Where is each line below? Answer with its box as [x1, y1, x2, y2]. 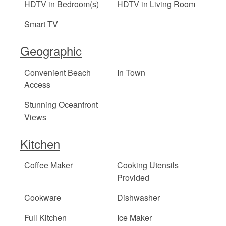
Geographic [20, 42, 82, 60]
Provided [117, 172, 150, 184]
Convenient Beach [24, 67, 91, 79]
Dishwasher [117, 192, 160, 204]
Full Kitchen [24, 212, 67, 224]
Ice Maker [117, 212, 152, 224]
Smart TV [24, 18, 58, 30]
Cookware [24, 192, 61, 204]
